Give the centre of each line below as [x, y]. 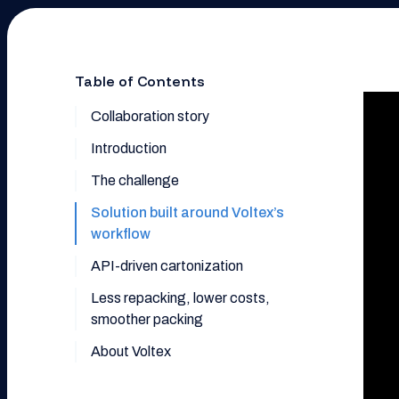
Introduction [129, 148]
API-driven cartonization [167, 266]
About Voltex [131, 351]
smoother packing [147, 319]
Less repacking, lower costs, [180, 298]
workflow [121, 234]
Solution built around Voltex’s [187, 212]
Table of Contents [140, 81]
